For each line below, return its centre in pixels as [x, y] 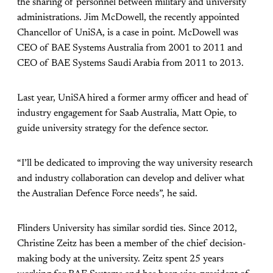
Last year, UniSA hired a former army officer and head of [133, 98]
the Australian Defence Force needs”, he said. [107, 194]
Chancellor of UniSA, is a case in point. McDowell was [128, 33]
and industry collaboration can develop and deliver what [131, 179]
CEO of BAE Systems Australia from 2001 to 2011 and [130, 48]
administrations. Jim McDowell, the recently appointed [128, 18]
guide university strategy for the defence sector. [113, 129]
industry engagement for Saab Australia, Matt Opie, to [127, 114]
